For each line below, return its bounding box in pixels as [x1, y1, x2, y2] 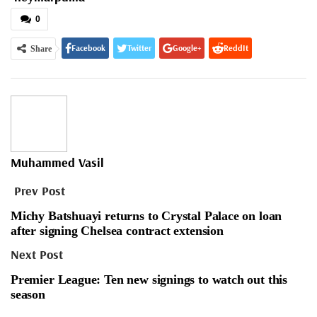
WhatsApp [75, 69, 112, 81]
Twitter [127, 42, 151, 54]
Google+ [173, 42, 201, 54]
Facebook [71, 42, 105, 54]
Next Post [11, 246, 67, 263]
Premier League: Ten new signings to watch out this [11, 272, 288, 287]
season [11, 287, 45, 302]
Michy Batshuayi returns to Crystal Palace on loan [11, 209, 282, 224]
